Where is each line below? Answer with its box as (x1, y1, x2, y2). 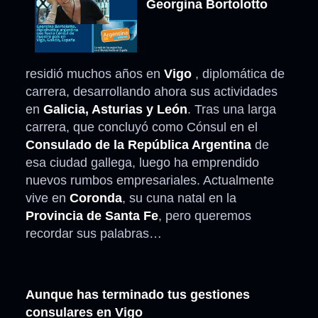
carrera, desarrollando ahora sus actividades (26, 84, 278, 99)
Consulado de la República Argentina (26, 138, 251, 153)
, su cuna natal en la (122, 191, 236, 206)
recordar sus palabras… (26, 226, 162, 241)
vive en (26, 191, 70, 206)
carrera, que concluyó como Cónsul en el (26, 120, 258, 135)
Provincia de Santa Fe (26, 209, 158, 224)
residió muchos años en (26, 67, 164, 82)
